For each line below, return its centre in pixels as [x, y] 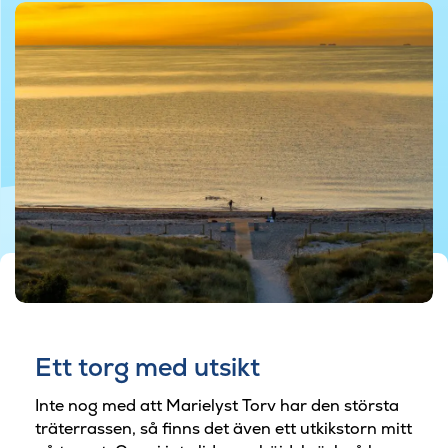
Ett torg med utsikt [147, 367]
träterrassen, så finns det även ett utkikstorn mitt [223, 428]
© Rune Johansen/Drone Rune [224, 253]
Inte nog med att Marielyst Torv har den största [217, 405]
